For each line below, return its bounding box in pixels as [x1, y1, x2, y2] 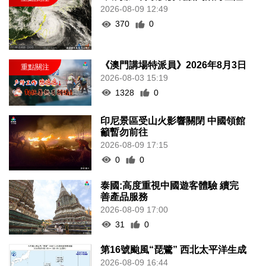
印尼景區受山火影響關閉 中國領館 [100, 115, 246, 126]
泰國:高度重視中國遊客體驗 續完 [100, 180, 239, 191]
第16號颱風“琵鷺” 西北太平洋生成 [100, 245, 247, 255]
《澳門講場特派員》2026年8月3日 [100, 59, 247, 70]
